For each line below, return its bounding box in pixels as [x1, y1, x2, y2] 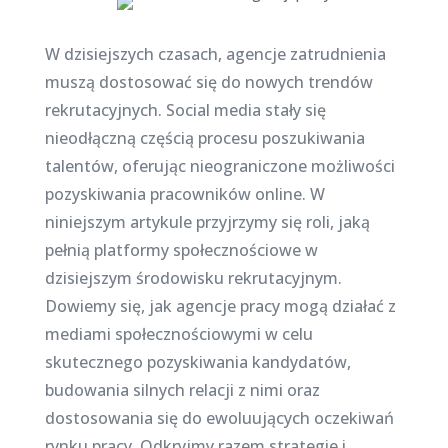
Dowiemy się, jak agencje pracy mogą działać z [44, 295, 396, 317]
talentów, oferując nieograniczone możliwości [44, 155, 395, 177]
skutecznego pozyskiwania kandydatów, [44, 351, 351, 373]
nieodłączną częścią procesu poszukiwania [44, 127, 365, 149]
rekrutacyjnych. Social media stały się [44, 99, 326, 121]
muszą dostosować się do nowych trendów [44, 71, 373, 93]
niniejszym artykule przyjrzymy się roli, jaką [44, 211, 370, 233]
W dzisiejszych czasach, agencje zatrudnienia [44, 43, 386, 65]
